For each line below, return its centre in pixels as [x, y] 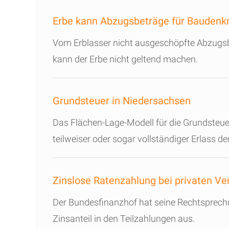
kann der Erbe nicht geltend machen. [125, 59]
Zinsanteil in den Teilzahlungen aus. [124, 219]
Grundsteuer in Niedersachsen [122, 101]
